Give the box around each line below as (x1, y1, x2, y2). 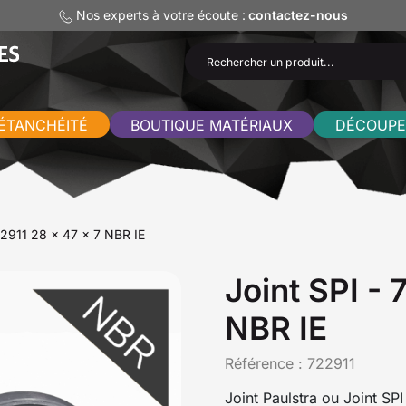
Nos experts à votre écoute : (72, 7, 246, 23)
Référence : (225, 353, 307, 372)
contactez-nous (247, 7, 348, 23)
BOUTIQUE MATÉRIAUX (130, 115, 293, 134)
